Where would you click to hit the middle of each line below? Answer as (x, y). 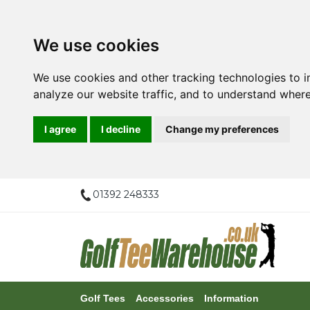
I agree (60, 129)
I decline (121, 129)
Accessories (165, 298)
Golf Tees (103, 298)
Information (231, 298)
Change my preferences (222, 129)
